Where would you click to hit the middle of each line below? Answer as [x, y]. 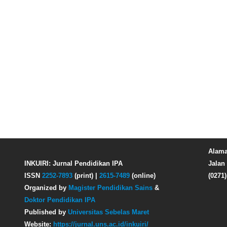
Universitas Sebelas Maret [108, 212]
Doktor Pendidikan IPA [60, 200]
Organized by [46, 187]
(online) [143, 175]
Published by [46, 212]
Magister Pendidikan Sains [110, 187]
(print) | [86, 175]
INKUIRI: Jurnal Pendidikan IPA [74, 163]
